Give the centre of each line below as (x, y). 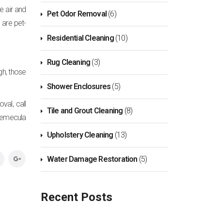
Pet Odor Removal (77, 14)
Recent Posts (76, 197)
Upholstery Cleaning (80, 135)
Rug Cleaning (69, 62)
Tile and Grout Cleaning (85, 110)
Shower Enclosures (79, 86)
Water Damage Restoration (92, 159)
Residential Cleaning (80, 38)
